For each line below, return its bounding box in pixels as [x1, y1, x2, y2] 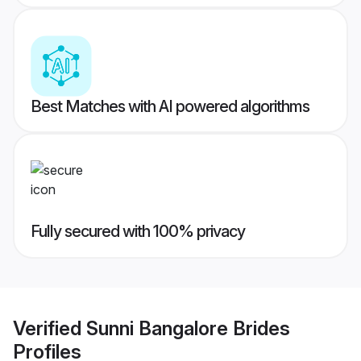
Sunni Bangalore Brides [86, 316, 290, 340]
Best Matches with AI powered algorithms [31, 97, 309, 117]
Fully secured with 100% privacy [31, 222, 245, 242]
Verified [13, 316, 86, 340]
